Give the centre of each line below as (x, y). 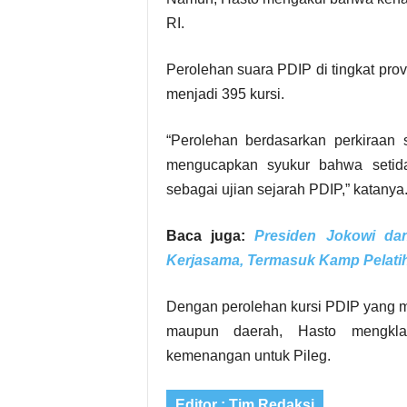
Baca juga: (210, 236)
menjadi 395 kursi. (225, 94)
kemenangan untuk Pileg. (248, 356)
